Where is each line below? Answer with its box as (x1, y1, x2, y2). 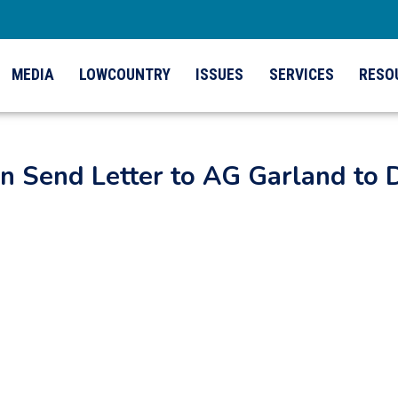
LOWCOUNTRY (79, 66, 171, 84)
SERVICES (268, 66, 334, 84)
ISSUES (195, 66, 244, 84)
